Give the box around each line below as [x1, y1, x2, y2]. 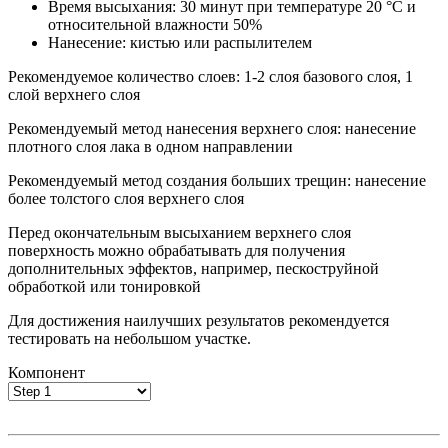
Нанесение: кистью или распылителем [48, 34, 312, 52]
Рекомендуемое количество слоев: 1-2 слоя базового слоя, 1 [8, 68, 413, 86]
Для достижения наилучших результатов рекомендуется [8, 312, 389, 330]
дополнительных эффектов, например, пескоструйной [8, 260, 379, 278]
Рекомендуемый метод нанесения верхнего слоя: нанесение [8, 120, 416, 138]
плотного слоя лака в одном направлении [8, 138, 293, 156]
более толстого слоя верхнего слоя [8, 190, 244, 208]
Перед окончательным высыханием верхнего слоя [8, 224, 351, 242]
